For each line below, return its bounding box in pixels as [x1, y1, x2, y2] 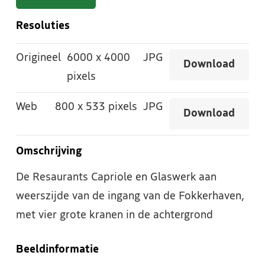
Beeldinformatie [16, 244, 99, 256]
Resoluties [16, 21, 70, 33]
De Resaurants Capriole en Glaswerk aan [16, 172, 216, 184]
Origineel [16, 53, 61, 64]
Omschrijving [16, 146, 82, 158]
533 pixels [83, 102, 137, 114]
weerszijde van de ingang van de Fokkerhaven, [16, 191, 244, 203]
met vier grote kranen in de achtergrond [16, 210, 213, 222]
